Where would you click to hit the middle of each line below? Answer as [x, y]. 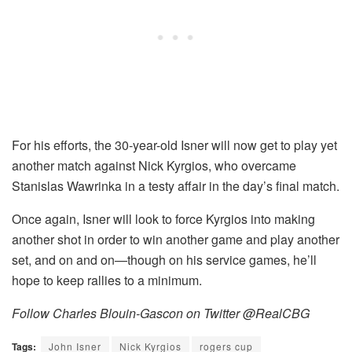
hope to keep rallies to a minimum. [107, 280]
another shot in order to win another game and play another [176, 240]
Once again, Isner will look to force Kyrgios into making [163, 219]
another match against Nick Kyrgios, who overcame [154, 166]
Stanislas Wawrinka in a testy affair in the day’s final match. [176, 186]
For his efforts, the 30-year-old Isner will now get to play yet [174, 145]
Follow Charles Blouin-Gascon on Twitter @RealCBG [161, 313]
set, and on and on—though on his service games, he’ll [164, 260]
